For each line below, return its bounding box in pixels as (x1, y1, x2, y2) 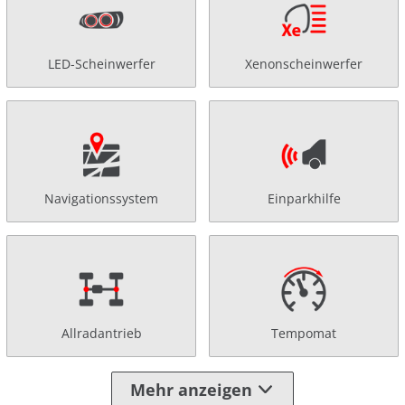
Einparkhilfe (267, 190, 341, 208)
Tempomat (271, 325, 336, 343)
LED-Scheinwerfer (47, 55, 155, 73)
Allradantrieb (61, 325, 142, 343)
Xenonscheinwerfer (245, 55, 363, 73)
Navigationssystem (44, 190, 158, 208)
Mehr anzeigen (129, 378, 252, 400)
